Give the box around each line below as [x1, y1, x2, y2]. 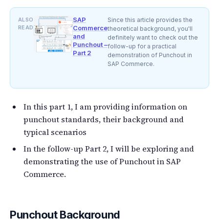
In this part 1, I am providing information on [23, 101, 187, 112]
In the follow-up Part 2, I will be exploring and [23, 143, 194, 154]
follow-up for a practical [107, 42, 176, 50]
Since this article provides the [107, 16, 193, 23]
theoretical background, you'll [107, 24, 193, 32]
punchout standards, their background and [23, 113, 184, 125]
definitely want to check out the [107, 33, 198, 41]
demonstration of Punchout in [107, 51, 192, 59]
